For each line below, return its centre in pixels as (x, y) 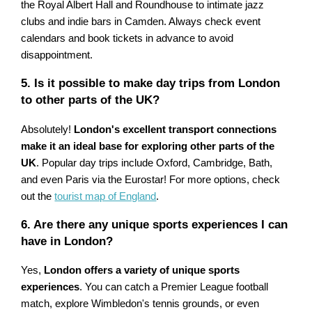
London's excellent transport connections (175, 129)
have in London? (67, 241)
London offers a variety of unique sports (142, 270)
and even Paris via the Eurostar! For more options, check (151, 179)
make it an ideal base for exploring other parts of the (148, 146)
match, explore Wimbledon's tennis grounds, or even (140, 303)
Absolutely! (48, 129)
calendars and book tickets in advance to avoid (127, 39)
